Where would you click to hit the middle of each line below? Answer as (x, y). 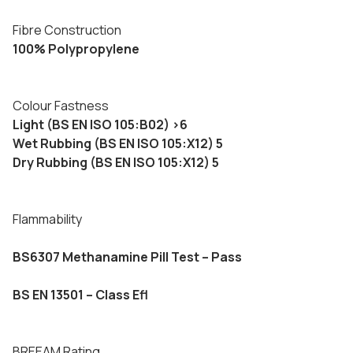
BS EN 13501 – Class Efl (80, 295)
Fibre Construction (67, 30)
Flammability (47, 219)
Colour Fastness (61, 106)
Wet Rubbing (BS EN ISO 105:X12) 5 (118, 143)
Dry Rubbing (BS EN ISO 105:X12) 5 (116, 162)
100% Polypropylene (76, 49)
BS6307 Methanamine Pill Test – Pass (127, 257)
